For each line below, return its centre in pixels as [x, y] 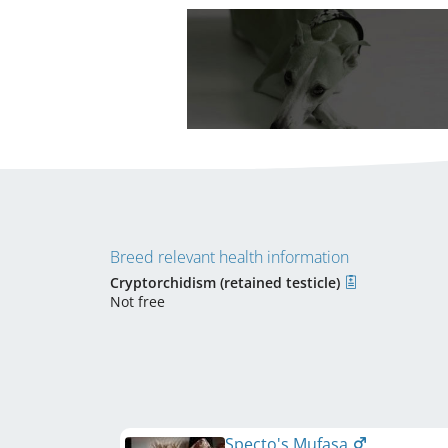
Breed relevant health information [229, 256]
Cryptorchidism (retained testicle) [227, 282]
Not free [137, 301]
